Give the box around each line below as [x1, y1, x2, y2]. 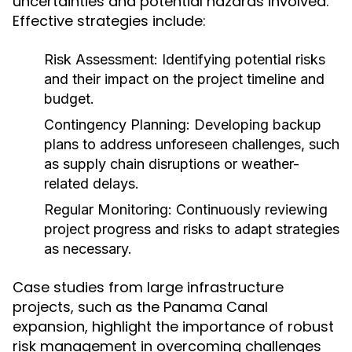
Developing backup [190, 116, 321, 133]
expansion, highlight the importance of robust [13, 317, 334, 336]
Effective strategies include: [13, 11, 206, 31]
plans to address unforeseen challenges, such [44, 136, 339, 152]
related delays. [44, 175, 139, 192]
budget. [44, 90, 94, 107]
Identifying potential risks [158, 51, 325, 68]
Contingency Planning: [44, 116, 190, 133]
